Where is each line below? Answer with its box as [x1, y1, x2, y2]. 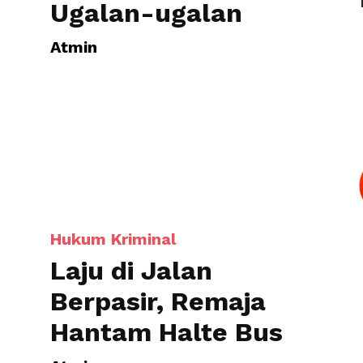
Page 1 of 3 [262, 266, 313, 280]
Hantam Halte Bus [50, 119, 283, 150]
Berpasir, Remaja [50, 88, 266, 119]
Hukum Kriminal [50, 32, 176, 51]
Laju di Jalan [50, 58, 212, 88]
